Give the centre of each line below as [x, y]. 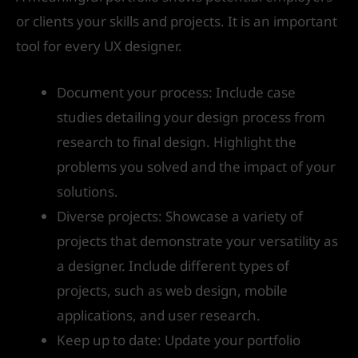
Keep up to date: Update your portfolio [179, 340]
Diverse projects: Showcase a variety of [180, 217]
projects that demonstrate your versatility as [197, 241]
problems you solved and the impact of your [196, 167]
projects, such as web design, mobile [172, 291]
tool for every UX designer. [99, 46]
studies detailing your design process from [191, 117]
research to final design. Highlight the [177, 142]
